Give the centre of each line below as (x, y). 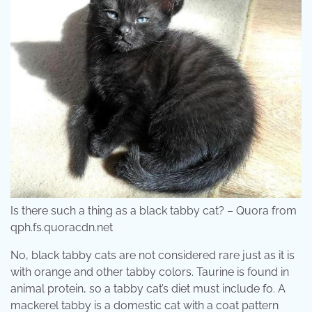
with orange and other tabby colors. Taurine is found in (150, 272)
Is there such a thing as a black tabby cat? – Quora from (154, 211)
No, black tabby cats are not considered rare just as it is (153, 256)
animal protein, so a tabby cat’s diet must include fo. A (148, 289)
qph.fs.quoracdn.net (62, 228)
